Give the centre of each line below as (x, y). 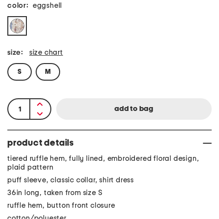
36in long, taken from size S (55, 193)
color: (18, 6)
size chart (46, 53)
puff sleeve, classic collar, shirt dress (71, 180)
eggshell (47, 6)
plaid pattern (31, 167)
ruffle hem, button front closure (61, 206)
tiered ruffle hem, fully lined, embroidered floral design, (103, 159)
